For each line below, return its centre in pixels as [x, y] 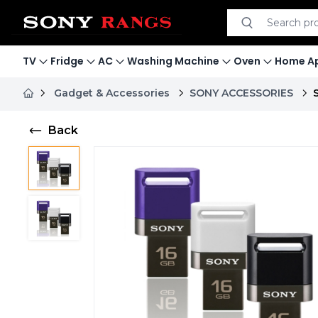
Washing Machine [173, 61]
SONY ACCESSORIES [241, 93]
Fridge [67, 61]
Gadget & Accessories [112, 93]
